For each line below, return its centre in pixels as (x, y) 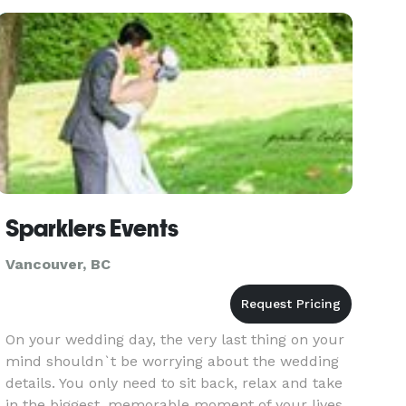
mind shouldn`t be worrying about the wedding (173, 361)
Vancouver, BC (58, 264)
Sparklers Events (92, 228)
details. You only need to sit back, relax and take (174, 383)
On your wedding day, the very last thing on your (175, 339)
